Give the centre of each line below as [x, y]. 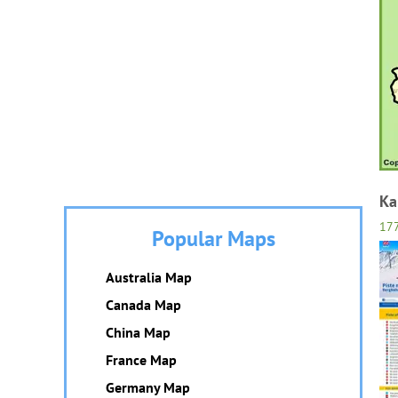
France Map [141, 360]
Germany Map [148, 387]
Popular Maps [213, 239]
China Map [138, 332]
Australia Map [149, 277]
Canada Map [143, 305]
